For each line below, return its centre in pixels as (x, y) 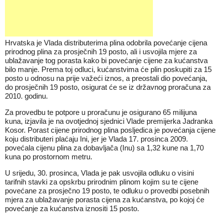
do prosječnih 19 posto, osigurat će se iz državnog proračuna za (108, 87)
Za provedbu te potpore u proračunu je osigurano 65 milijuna (101, 112)
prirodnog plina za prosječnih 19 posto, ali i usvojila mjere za (101, 52)
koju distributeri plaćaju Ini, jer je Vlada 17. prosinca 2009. (96, 139)
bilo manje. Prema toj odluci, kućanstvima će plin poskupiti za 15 (108, 69)
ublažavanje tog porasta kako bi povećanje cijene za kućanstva (106, 60)
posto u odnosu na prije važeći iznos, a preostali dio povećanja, (106, 78)
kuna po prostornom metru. (49, 157)
